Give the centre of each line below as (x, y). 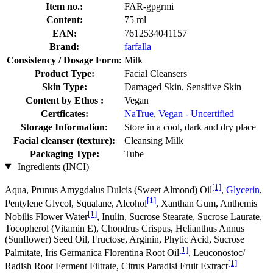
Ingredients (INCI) (52, 166)
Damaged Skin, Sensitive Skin (183, 87)
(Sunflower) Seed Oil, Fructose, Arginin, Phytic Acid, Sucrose (125, 239)
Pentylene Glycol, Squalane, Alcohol (76, 204)
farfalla (138, 46)
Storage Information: (64, 127)
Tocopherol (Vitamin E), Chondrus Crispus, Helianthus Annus (125, 228)
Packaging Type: (64, 154)
